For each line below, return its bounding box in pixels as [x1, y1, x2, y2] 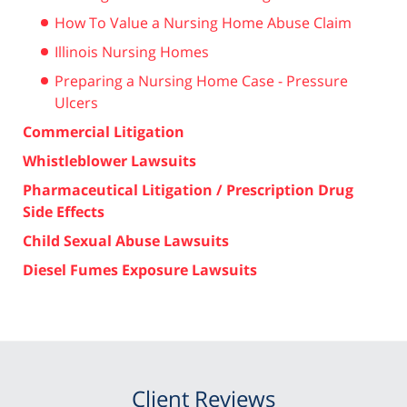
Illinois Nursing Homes [55, 41, 209, 62]
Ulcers [55, 92, 98, 113]
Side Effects [23, 201, 104, 222]
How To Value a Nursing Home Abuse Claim [55, 12, 352, 33]
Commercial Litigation [23, 121, 184, 142]
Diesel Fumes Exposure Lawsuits [23, 259, 257, 280]
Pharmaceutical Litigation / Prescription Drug [23, 179, 353, 200]
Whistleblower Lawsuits [23, 150, 196, 171]
